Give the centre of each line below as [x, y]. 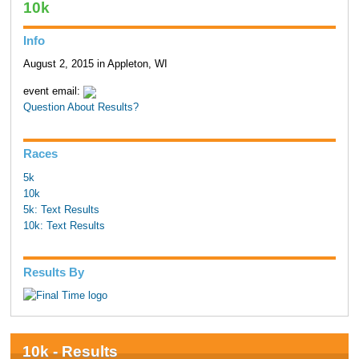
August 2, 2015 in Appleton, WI [95, 65]
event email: [53, 92]
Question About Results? [81, 108]
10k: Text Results [64, 226]
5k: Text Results [61, 210]
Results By [53, 272]
